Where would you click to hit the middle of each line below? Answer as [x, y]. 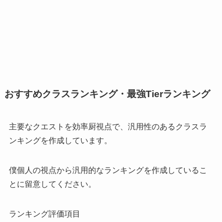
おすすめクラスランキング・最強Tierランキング [107, 94]
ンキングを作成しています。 [60, 140]
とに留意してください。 [52, 184]
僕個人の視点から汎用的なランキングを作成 [88, 170]
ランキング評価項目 [44, 214]
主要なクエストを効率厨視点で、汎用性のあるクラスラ [108, 126]
